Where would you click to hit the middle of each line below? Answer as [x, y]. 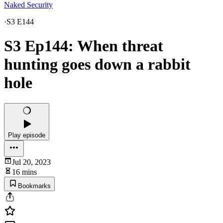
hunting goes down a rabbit [97, 64]
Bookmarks [34, 186]
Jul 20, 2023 [31, 162]
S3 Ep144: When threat [84, 46]
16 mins [24, 172]
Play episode [27, 135]
